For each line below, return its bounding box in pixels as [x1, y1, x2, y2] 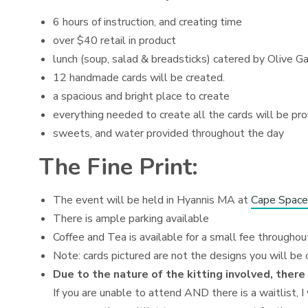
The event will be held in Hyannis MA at [53, 192, 251, 208]
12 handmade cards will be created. [53, 69, 225, 85]
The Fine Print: [39, 151, 198, 183]
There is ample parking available [53, 210, 209, 226]
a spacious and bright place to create [53, 88, 230, 104]
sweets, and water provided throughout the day [53, 125, 284, 141]
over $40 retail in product [53, 32, 176, 48]
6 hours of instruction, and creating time [53, 14, 242, 30]
